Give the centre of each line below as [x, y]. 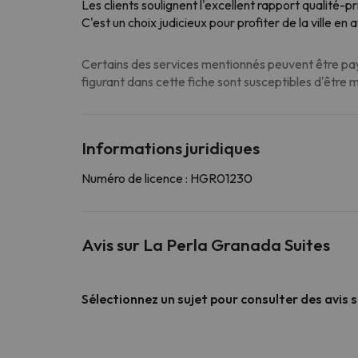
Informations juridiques [171, 147]
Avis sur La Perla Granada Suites [206, 244]
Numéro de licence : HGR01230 [167, 178]
